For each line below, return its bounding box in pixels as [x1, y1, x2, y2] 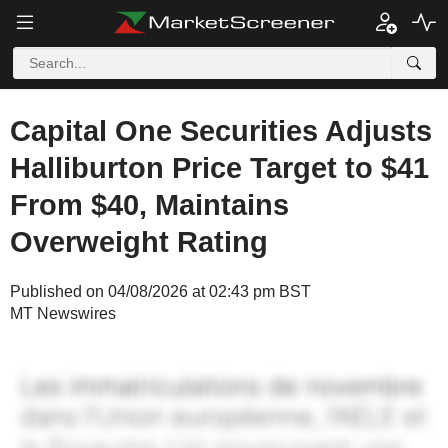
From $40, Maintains [10, 189, 289, 221]
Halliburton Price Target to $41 [10, 152, 429, 184]
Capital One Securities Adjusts [10, 115, 432, 147]
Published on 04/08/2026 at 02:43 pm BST [10, 283, 311, 300]
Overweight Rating [10, 226, 268, 258]
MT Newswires [10, 305, 116, 322]
